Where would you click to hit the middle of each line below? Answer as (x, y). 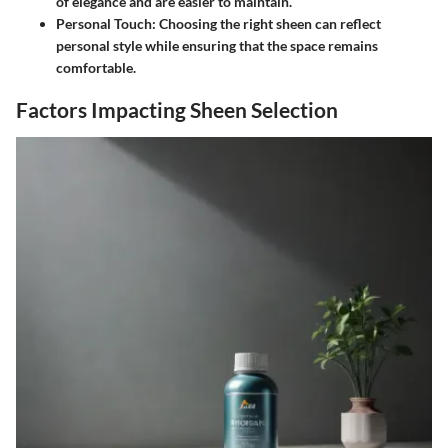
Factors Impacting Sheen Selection (177, 110)
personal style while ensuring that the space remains (217, 46)
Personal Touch (104, 24)
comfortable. (96, 68)
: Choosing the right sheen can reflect (266, 24)
